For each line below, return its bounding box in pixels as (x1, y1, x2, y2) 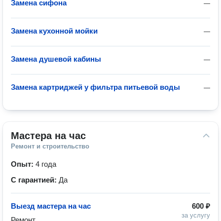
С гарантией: (11, 176, 59, 184)
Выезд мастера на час (11, 202, 91, 210)
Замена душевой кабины (11, 55, 101, 63)
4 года (36, 160, 56, 168)
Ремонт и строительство (11, 143, 89, 150)
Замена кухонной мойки (11, 27, 98, 35)
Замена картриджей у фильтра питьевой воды (11, 83, 180, 91)
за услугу (182, 212, 210, 219)
